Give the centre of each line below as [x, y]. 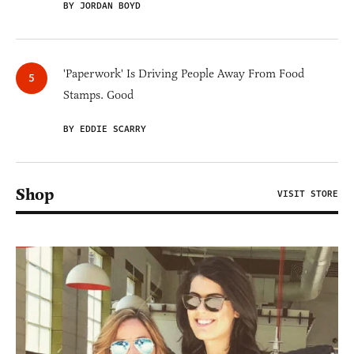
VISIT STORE [308, 194]
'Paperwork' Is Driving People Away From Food [184, 74]
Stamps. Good [98, 95]
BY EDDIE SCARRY [105, 130]
